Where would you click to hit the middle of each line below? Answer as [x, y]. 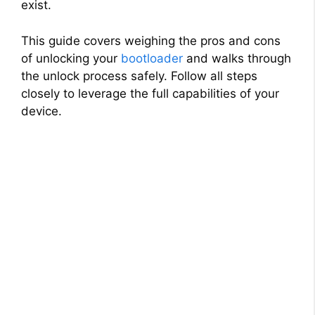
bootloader [152, 58]
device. [41, 111]
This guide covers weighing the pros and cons [151, 40]
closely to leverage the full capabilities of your [150, 93]
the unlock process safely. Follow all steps [139, 76]
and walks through [237, 58]
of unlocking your [71, 58]
